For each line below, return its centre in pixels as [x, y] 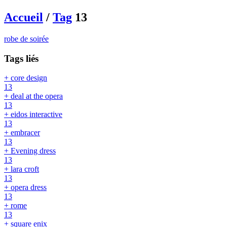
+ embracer [22, 133]
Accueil [24, 17]
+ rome [15, 206]
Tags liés [21, 58]
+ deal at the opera [33, 96]
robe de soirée [26, 39]
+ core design [26, 78]
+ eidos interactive [33, 115]
